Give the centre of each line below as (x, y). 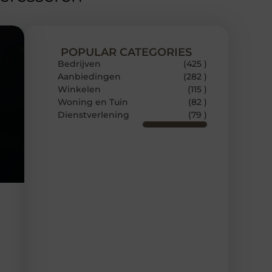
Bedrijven (79, 64)
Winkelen (79, 90)
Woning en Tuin (93, 102)
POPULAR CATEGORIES (126, 53)
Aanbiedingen (89, 77)
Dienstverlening (93, 115)
